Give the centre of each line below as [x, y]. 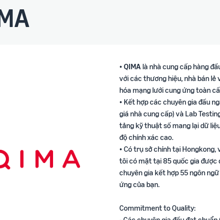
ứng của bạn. [139, 184]
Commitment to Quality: [157, 207]
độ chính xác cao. [146, 137]
